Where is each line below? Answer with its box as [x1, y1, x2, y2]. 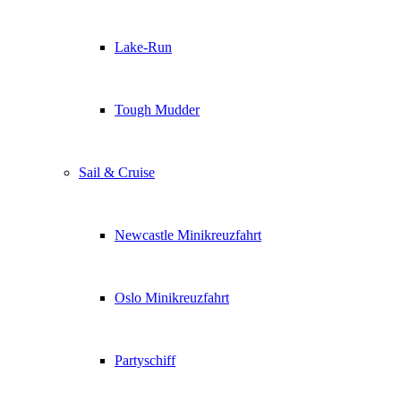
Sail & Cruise [79, 165, 155, 180]
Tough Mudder [115, 102, 200, 117]
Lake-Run [115, 39, 172, 55]
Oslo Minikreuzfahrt [115, 290, 229, 305]
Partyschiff [115, 353, 175, 368]
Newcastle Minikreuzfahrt [115, 227, 261, 243]
